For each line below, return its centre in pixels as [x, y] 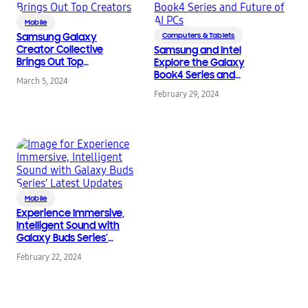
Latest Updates [53, 251]
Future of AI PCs [190, 88]
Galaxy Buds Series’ [62, 238]
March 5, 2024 [42, 81]
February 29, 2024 [186, 95]
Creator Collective [60, 50]
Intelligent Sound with [68, 226]
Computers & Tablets [198, 36]
